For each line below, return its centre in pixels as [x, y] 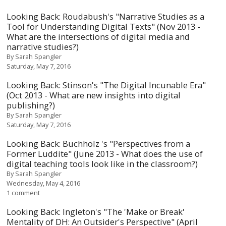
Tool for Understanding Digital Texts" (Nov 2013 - [104, 26]
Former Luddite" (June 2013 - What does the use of [105, 154]
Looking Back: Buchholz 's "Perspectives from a [99, 144]
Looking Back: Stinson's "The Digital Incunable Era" [106, 85]
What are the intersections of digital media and [98, 37]
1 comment [23, 193]
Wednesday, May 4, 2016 [44, 183]
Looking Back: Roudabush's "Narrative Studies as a [106, 16]
